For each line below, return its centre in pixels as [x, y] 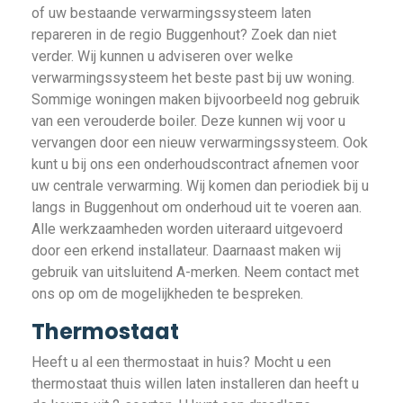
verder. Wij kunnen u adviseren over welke [162, 56]
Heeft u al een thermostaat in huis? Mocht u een [181, 362]
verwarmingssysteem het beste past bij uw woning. [193, 78]
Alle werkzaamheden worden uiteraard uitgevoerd [187, 229]
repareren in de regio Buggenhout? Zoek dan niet [184, 35]
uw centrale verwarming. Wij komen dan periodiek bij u [200, 186]
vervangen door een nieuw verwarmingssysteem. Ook [200, 143]
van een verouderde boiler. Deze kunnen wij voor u [188, 121]
